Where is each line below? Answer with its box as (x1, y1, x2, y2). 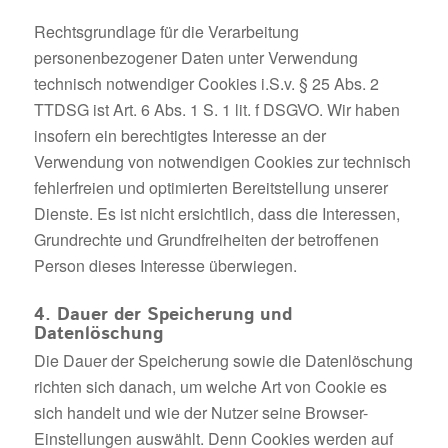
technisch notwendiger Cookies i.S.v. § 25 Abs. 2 (33, 72, 379, 96)
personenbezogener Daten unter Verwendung (33, 46, 358, 70)
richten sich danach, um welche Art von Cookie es (33, 375, 387, 399)
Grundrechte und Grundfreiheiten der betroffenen (33, 228, 379, 252)
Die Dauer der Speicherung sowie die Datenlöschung (33, 349, 413, 373)
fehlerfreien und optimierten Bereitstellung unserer (33, 176, 388, 200)
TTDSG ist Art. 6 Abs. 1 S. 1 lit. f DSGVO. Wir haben (33, 98, 400, 122)
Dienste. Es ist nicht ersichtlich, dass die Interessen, (33, 202, 400, 226)
